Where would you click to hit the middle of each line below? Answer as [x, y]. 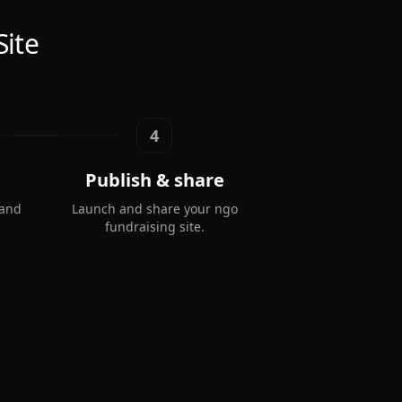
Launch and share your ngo [154, 208]
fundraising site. [154, 226]
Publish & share [154, 179]
